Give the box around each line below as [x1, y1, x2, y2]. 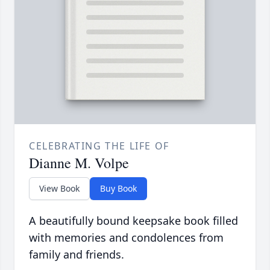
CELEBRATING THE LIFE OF [29, 139, 169, 153]
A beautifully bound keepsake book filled [29, 213, 238, 228]
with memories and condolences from [29, 230, 224, 245]
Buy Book [100, 183, 137, 195]
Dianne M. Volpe [29, 153, 129, 173]
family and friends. [29, 247, 124, 262]
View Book [39, 183, 80, 195]
